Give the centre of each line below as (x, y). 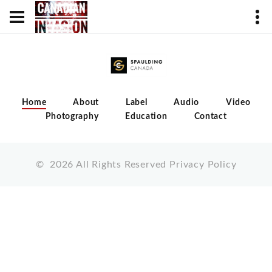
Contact (210, 116)
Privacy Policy (203, 164)
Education (146, 116)
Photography (72, 116)
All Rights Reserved (121, 164)
